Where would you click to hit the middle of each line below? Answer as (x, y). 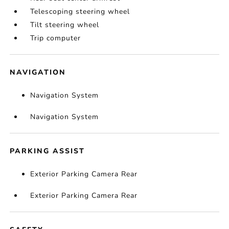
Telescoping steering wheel (80, 12)
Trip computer (56, 38)
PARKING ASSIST (48, 151)
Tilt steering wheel (65, 25)
